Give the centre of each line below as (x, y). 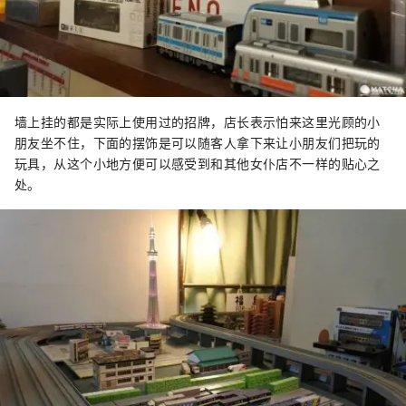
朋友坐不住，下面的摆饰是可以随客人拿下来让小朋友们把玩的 (198, 143)
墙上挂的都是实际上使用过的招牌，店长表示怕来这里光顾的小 (198, 122)
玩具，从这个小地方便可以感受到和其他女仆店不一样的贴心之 (198, 164)
